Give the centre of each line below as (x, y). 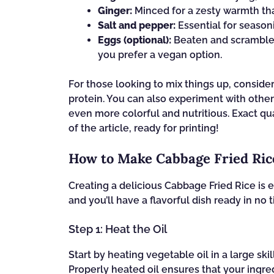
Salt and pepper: (137, 26)
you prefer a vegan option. (160, 55)
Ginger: (115, 11)
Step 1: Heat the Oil (118, 229)
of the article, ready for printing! (144, 128)
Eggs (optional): (135, 40)
